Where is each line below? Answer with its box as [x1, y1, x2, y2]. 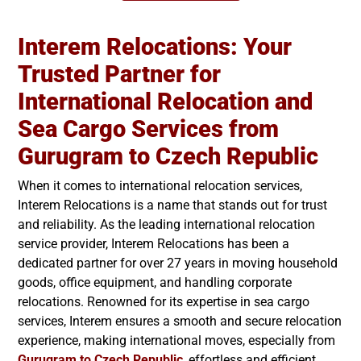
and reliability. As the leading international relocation [18, 216, 315, 232]
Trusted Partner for [18, 60, 221, 88]
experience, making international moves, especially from [18, 332, 335, 348]
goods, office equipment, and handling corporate [18, 274, 292, 290]
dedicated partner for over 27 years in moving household [18, 255, 338, 271]
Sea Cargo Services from [18, 114, 279, 143]
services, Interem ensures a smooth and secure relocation [18, 313, 342, 329]
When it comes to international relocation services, [18, 177, 302, 193]
